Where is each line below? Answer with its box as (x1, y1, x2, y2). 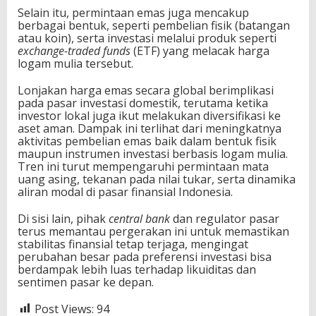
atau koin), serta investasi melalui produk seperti (18, 30, 276, 46)
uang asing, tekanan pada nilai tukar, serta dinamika (18, 171, 296, 187)
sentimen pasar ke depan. (18, 274, 154, 290)
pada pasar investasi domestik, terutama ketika (18, 95, 268, 111)
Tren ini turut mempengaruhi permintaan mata (18, 158, 269, 174)
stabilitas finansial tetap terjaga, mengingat (18, 236, 248, 252)
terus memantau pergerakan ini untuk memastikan (18, 223, 289, 239)
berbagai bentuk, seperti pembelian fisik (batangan (18, 17, 290, 33)
